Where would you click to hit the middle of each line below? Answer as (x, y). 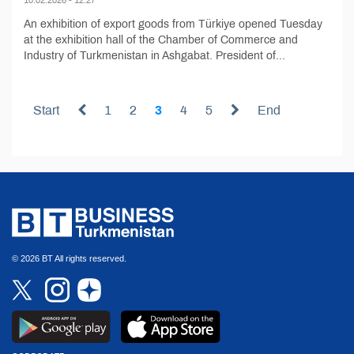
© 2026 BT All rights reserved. (69, 258)
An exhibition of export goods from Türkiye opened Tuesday (173, 24)
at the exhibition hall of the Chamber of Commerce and (161, 40)
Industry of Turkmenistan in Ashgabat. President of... (154, 55)
